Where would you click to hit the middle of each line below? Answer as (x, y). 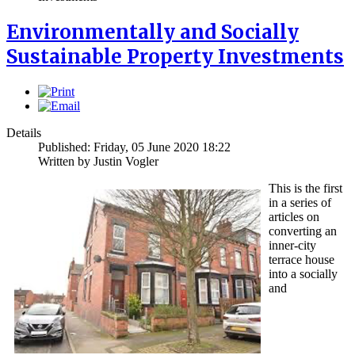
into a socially (303, 273)
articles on (294, 216)
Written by (66, 161)
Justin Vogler (126, 161)
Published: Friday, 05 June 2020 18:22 (134, 147)
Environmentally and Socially (153, 32)
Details (24, 132)
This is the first (305, 188)
